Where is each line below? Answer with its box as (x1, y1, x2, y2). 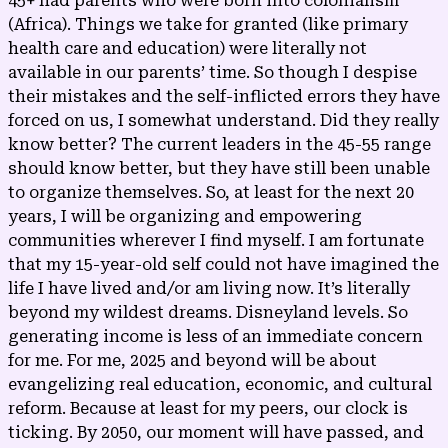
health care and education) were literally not (8, 38, 367, 58)
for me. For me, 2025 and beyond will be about (8, 350, 377, 370)
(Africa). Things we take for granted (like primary (8, 14, 408, 34)
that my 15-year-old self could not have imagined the (8, 254, 439, 274)
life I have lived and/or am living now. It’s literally (8, 278, 410, 298)
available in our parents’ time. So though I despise (8, 62, 417, 82)
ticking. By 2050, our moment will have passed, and (8, 422, 424, 442)
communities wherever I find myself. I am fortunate (8, 230, 424, 250)
